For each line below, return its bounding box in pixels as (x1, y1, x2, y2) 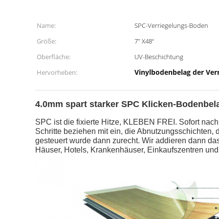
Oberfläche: (37, 52, 70, 61)
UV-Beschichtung (134, 52, 183, 61)
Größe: (37, 37, 56, 45)
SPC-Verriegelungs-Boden (134, 21, 208, 30)
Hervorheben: (37, 68, 77, 77)
